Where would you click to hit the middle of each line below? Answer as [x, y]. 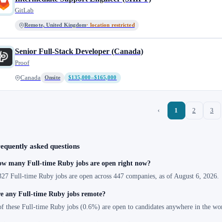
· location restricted [111, 25]
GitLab [25, 10]
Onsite [53, 78]
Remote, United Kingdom [55, 25]
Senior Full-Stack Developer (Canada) [79, 51]
